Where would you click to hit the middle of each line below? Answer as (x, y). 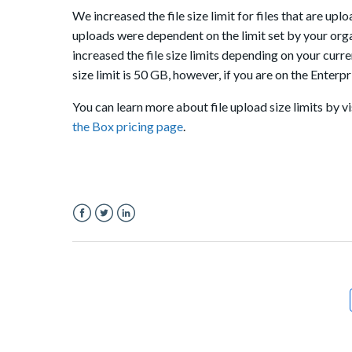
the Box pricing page (128, 126)
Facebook (100, 232)
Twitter (115, 232)
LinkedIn (139, 232)
